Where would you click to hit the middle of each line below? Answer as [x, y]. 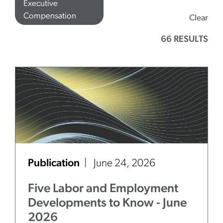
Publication [55, 164]
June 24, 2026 [124, 164]
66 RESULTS [184, 40]
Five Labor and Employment [103, 189]
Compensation [50, 16]
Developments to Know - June [107, 203]
